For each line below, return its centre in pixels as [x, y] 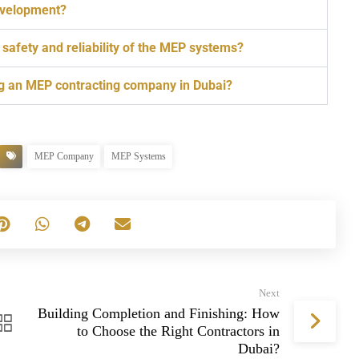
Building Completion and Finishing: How [158, 313]
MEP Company [64, 156]
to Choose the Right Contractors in [178, 331]
